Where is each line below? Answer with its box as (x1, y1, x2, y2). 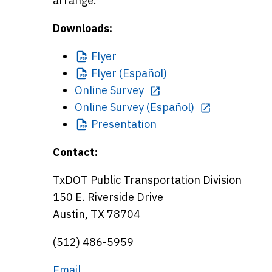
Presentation (91, 117, 157, 131)
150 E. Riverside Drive (53, 190, 163, 204)
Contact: (53, 145, 98, 159)
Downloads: (53, 21, 112, 35)
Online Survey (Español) (75, 100, 194, 114)
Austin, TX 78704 (53, 207, 140, 221)
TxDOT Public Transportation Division (53, 173, 242, 187)
